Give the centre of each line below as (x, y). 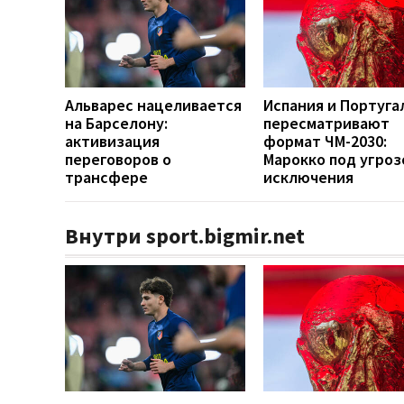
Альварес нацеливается (153, 105)
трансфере (106, 177)
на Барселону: (116, 123)
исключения (308, 177)
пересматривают (326, 123)
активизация (112, 141)
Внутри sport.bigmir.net (185, 235)
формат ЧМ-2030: (325, 141)
